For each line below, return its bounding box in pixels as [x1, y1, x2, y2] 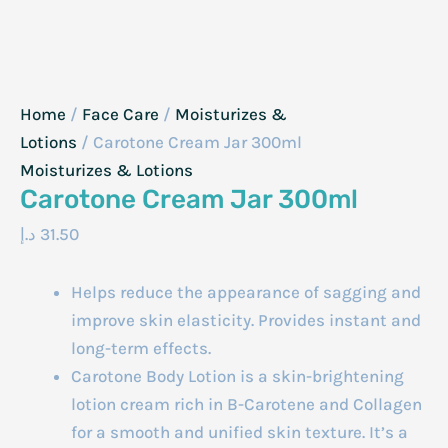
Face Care [82, 104, 159, 124]
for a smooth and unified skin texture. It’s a [71, 421, 408, 442]
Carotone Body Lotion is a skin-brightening [71, 365, 404, 386]
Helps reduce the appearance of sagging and [71, 281, 421, 302]
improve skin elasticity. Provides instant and [71, 309, 421, 330]
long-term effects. [71, 337, 211, 358]
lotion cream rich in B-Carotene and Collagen [71, 393, 422, 414]
